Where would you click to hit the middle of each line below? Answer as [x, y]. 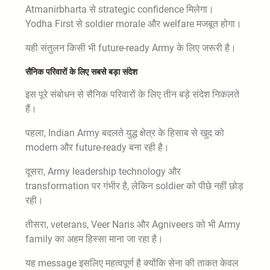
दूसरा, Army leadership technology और [103, 172]
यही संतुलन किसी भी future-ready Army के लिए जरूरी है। [131, 48]
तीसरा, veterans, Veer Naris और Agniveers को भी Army [133, 225]
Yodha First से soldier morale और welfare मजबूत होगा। [133, 24]
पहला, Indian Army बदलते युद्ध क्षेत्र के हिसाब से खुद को [125, 133]
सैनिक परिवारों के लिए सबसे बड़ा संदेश [81, 72]
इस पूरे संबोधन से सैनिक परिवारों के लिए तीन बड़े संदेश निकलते [132, 95]
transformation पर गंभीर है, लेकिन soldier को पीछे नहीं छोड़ [134, 186]
